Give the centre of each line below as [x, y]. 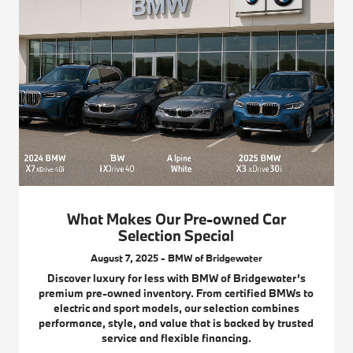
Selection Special [176, 236]
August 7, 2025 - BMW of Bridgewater [176, 258]
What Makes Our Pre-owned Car [176, 219]
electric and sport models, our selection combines [176, 308]
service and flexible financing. [176, 338]
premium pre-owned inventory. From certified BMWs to [176, 294]
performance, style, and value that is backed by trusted [176, 323]
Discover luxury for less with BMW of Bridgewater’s [176, 279]
